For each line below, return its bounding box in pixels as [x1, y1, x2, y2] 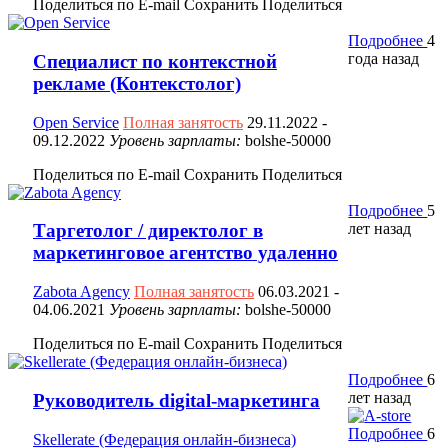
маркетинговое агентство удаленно [33, 242, 338, 264]
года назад [348, 50, 420, 68]
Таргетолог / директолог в [33, 220, 263, 242]
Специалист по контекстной [33, 50, 277, 72]
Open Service [33, 113, 119, 131]
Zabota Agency [33, 283, 130, 301]
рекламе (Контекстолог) [33, 72, 241, 94]
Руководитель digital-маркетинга [33, 389, 320, 411]
